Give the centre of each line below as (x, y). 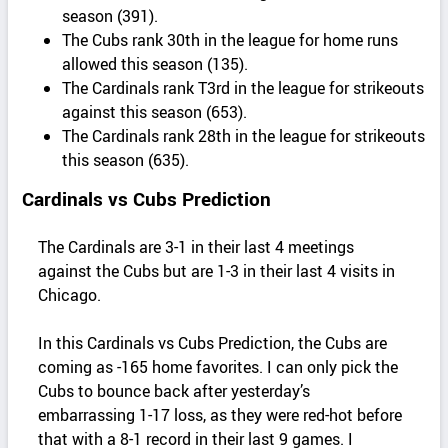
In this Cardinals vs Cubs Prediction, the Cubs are (213, 343)
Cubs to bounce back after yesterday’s (174, 391)
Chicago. (70, 294)
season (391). (110, 15)
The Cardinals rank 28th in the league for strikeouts (244, 135)
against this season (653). (155, 111)
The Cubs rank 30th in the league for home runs (230, 39)
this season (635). (126, 159)
